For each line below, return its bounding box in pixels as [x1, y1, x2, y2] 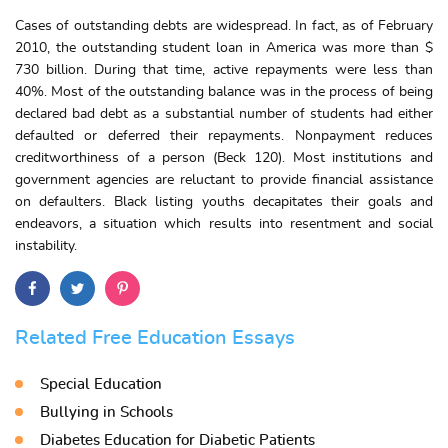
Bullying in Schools [40, 405, 173, 420]
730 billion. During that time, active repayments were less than [15, 63, 433, 77]
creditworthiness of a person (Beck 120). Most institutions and [15, 151, 433, 165]
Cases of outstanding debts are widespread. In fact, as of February [15, 19, 433, 33]
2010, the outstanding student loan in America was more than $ [15, 41, 433, 55]
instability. [15, 239, 77, 253]
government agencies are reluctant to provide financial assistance [15, 173, 433, 187]
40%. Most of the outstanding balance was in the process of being [15, 85, 433, 99]
